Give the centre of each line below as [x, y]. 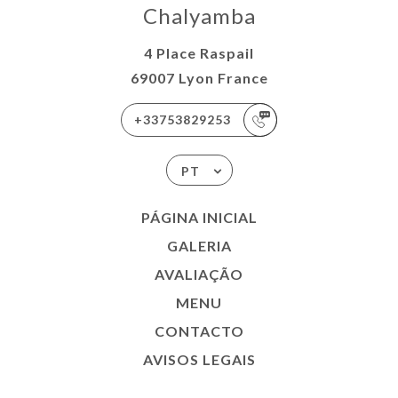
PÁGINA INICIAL [199, 217]
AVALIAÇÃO [199, 274]
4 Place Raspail [199, 53]
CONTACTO [199, 331]
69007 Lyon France [199, 78]
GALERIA [199, 246]
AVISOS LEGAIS [199, 359]
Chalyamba [199, 16]
